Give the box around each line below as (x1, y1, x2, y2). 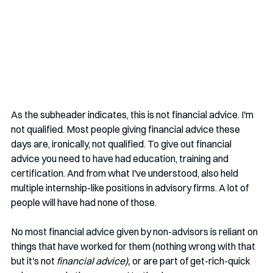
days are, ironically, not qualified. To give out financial (11, 137, 233, 150)
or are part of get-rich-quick (132, 254, 252, 267)
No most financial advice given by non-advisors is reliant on (11, 225, 260, 238)
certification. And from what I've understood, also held (11, 166, 240, 179)
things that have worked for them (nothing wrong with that (11, 239, 257, 252)
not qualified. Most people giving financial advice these (11, 122, 242, 135)
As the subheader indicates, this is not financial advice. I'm (11, 108, 255, 121)
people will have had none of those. (11, 196, 157, 208)
